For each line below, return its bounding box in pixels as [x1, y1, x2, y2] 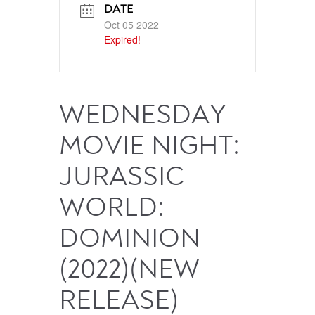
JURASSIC [59, 165, 184, 192]
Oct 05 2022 [104, 18, 159, 32]
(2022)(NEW [59, 257, 200, 285]
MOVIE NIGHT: [59, 134, 240, 161]
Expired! [104, 32, 141, 47]
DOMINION [59, 226, 200, 254]
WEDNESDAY [59, 103, 226, 130]
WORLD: [59, 195, 165, 223]
